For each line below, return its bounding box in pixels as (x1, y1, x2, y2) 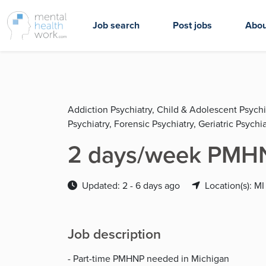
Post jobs (173, 18, 212, 32)
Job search (93, 18, 140, 32)
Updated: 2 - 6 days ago (82, 179, 182, 192)
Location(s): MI (205, 179, 264, 192)
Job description (68, 224, 161, 244)
